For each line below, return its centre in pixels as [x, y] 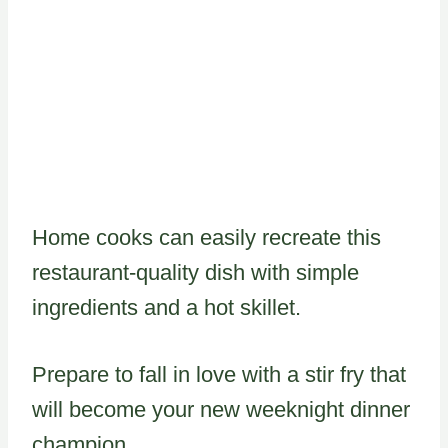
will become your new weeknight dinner [221, 409]
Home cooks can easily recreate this [206, 237]
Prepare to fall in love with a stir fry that [219, 374]
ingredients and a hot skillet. [166, 307]
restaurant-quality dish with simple [195, 272]
